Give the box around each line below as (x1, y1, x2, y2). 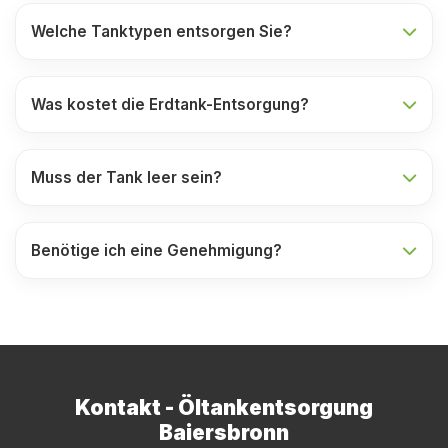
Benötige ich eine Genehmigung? (31, 241, 282, 260)
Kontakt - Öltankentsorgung (75, 395, 373, 420)
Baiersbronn (159, 420, 289, 445)
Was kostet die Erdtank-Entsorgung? (31, 95, 309, 114)
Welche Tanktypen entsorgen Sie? (31, 22, 292, 41)
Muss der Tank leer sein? (31, 168, 222, 187)
